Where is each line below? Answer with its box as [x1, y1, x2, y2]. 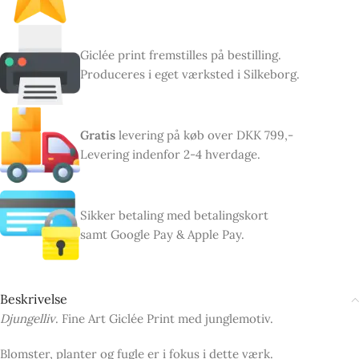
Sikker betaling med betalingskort [80, 208, 268, 224]
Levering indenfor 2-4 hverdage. [80, 147, 260, 163]
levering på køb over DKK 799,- [119, 127, 293, 143]
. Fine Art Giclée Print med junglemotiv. [55, 311, 273, 327]
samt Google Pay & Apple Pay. [80, 227, 244, 243]
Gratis [80, 127, 119, 143]
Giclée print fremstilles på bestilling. [80, 47, 281, 63]
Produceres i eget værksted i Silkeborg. [80, 67, 300, 83]
